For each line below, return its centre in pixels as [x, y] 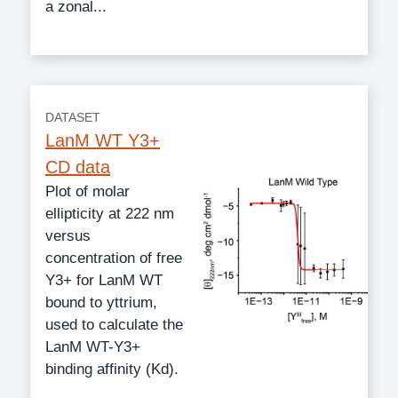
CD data [78, 167]
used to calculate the [114, 324]
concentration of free [114, 258]
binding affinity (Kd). [112, 369]
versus [68, 235]
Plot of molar [88, 191]
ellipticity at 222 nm [110, 213]
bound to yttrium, [101, 302]
